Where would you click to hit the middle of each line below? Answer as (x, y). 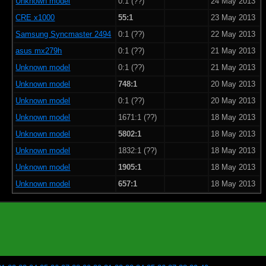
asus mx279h (39, 50)
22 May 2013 (233, 34)
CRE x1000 (35, 17)
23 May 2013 (233, 17)
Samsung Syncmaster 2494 (64, 34)
